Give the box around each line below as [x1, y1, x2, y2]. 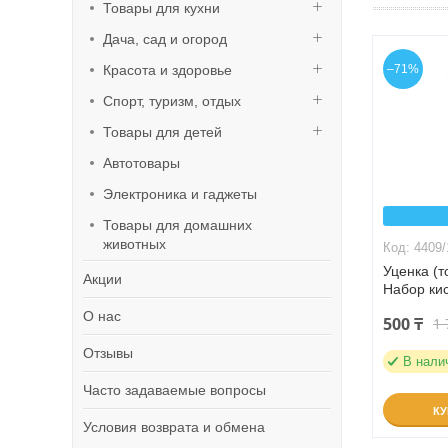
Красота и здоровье [103, 62, 232, 78]
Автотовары [103, 155, 180, 171]
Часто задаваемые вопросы [83, 382, 266, 398]
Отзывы [83, 345, 133, 361]
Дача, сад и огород [103, 31, 227, 47]
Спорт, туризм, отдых [103, 93, 241, 109]
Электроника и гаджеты [103, 186, 257, 202]
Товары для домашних [103, 217, 252, 233]
